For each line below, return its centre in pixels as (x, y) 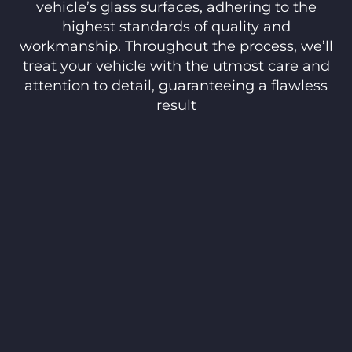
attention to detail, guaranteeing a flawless (176, 86)
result (176, 106)
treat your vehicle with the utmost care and (176, 66)
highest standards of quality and (176, 27)
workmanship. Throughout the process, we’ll (176, 47)
